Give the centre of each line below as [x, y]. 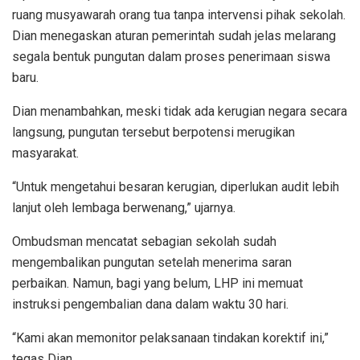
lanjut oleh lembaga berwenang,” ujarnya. [124, 208]
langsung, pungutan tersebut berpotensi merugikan [153, 133]
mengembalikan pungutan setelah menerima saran [152, 263]
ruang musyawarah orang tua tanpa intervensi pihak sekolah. [179, 15]
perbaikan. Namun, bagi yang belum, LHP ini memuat [157, 284]
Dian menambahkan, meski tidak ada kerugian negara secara [180, 112]
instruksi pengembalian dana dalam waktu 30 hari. [150, 305]
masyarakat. [45, 153]
